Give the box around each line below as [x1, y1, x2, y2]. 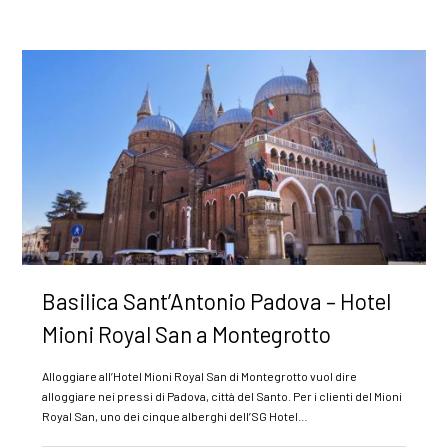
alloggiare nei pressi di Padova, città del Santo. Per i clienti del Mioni [42, 388, 403, 403]
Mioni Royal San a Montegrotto [42, 320, 332, 347]
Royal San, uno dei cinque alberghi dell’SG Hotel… [42, 408, 309, 423]
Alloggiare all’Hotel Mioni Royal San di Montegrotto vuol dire [42, 368, 358, 383]
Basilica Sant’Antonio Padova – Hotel [42, 287, 392, 314]
